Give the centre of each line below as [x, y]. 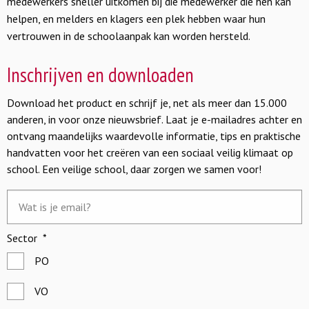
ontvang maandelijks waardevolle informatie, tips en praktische [154, 136]
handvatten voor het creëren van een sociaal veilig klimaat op [150, 152]
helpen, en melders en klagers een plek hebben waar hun [136, 19]
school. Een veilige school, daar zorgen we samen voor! [134, 169]
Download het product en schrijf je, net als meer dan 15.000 [147, 103]
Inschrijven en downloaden [100, 75]
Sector [22, 238]
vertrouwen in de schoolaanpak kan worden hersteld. [129, 36]
